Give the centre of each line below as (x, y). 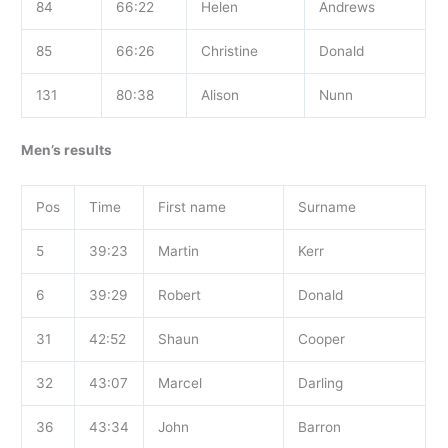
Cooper (321, 339)
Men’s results (67, 150)
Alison (219, 94)
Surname (326, 207)
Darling (320, 383)
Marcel (179, 383)
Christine (229, 50)
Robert (179, 295)
